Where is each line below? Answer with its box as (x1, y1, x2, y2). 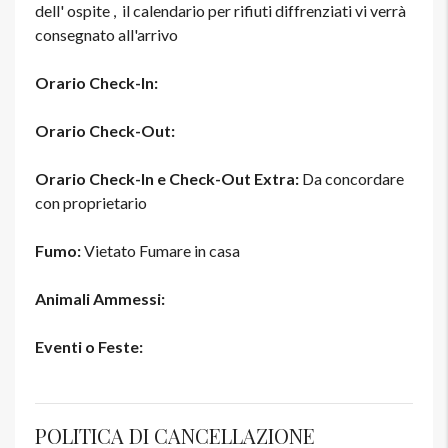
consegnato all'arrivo (35, 25, 178, 45)
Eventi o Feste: (35, 337, 143, 357)
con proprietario (35, 193, 147, 213)
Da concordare (299, 169, 404, 189)
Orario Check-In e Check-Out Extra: (35, 169, 299, 189)
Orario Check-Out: (35, 121, 178, 141)
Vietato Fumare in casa (81, 241, 240, 261)
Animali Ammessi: (35, 289, 165, 309)
